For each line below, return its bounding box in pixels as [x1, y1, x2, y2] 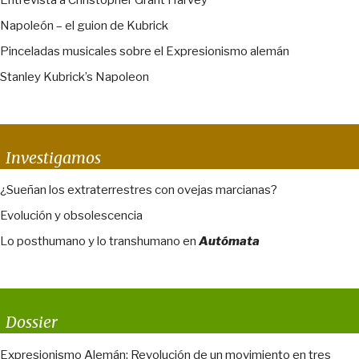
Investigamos [6, 147, 101, 167]
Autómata [199, 234, 260, 249]
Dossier [6, 313, 58, 333]
